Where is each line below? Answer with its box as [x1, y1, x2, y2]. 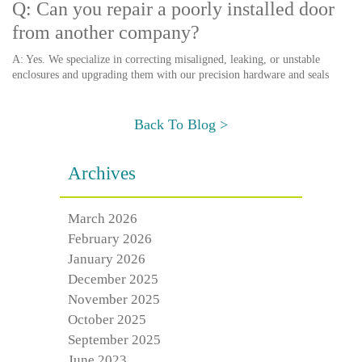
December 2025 [68, 271, 158, 287]
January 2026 [68, 251, 145, 267]
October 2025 [68, 312, 146, 327]
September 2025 [68, 332, 161, 347]
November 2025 [68, 292, 160, 307]
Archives [68, 163, 136, 183]
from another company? [12, 22, 200, 43]
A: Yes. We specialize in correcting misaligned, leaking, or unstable [12, 53, 320, 65]
